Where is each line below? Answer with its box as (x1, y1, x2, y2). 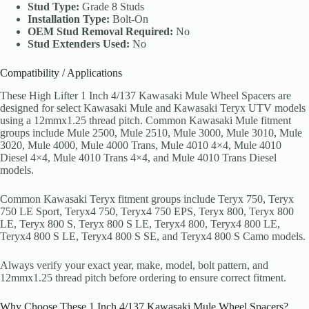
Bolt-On (110, 13, 148, 26)
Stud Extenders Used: (28, 38, 130, 50)
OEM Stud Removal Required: (28, 26, 173, 38)
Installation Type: (28, 13, 110, 26)
